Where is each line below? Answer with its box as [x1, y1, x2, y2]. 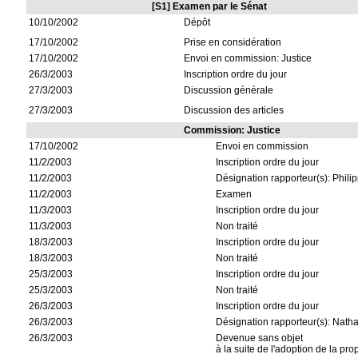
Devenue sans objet [216, 332, 304, 344]
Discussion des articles [184, 105, 284, 116]
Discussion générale [184, 85, 274, 96]
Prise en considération [184, 37, 282, 48]
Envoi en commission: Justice [184, 53, 312, 64]
